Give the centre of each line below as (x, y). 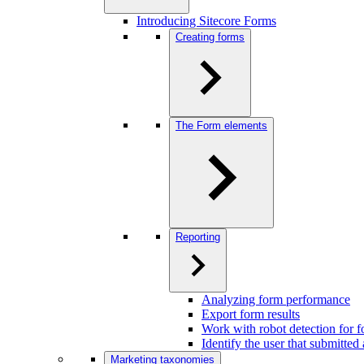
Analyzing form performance (276, 299)
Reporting (198, 237)
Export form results (251, 314)
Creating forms (210, 37)
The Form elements (221, 126)
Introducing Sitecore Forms (206, 21)
